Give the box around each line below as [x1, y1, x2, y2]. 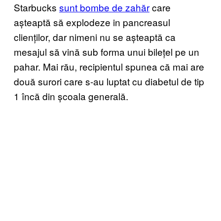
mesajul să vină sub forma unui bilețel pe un [14, 44, 199, 58]
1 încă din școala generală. [14, 89, 128, 103]
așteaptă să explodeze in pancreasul [14, 15, 170, 29]
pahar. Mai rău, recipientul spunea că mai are [14, 59, 204, 73]
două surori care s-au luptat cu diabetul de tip [14, 74, 204, 88]
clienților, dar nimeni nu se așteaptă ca [14, 30, 176, 43]
